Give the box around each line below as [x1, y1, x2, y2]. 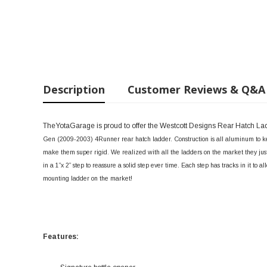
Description [43, 82, 105, 97]
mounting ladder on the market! [43, 175, 132, 182]
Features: [43, 232, 79, 241]
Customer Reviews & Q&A [128, 82, 265, 97]
